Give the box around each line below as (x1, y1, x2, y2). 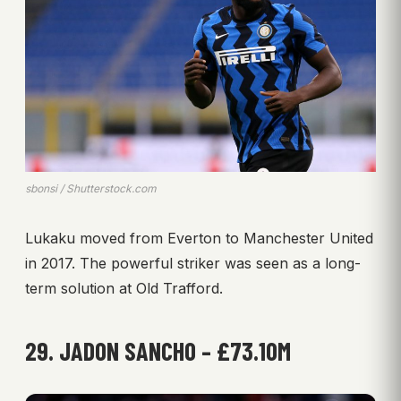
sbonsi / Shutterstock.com (25, 181, 157, 195)
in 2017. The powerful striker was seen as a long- (25, 253, 361, 272)
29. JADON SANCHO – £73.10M (25, 335, 291, 366)
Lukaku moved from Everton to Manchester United (25, 228, 373, 247)
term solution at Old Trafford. (25, 278, 223, 297)
